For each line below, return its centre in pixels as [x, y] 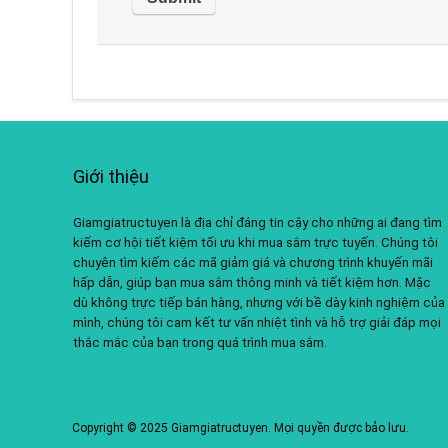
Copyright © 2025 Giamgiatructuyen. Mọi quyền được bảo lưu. [240, 427]
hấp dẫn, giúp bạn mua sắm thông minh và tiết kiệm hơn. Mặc [251, 282]
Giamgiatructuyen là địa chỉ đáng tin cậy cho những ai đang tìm [257, 222]
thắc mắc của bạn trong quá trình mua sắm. [199, 342]
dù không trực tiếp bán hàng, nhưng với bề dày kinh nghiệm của [258, 302]
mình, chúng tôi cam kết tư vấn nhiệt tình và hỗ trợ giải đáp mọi [256, 322]
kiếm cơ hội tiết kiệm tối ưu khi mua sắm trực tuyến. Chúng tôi [255, 242]
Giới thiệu [110, 176]
